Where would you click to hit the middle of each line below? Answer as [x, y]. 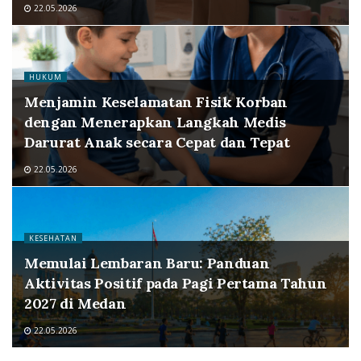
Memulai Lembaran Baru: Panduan [147, 263]
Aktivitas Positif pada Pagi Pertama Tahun [176, 283]
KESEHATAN [53, 238]
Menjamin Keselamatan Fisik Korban [156, 102]
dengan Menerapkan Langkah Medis [155, 122]
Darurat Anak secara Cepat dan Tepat [157, 142]
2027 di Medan [75, 303]
